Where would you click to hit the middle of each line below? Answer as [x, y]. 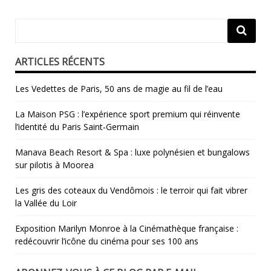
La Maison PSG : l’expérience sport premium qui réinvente [128, 114]
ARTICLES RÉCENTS [60, 61]
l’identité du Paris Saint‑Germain [77, 126]
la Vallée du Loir [46, 203]
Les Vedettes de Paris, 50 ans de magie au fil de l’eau [119, 88]
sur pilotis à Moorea [54, 165]
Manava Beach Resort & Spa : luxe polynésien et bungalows [132, 152]
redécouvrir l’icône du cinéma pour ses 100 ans [107, 241]
